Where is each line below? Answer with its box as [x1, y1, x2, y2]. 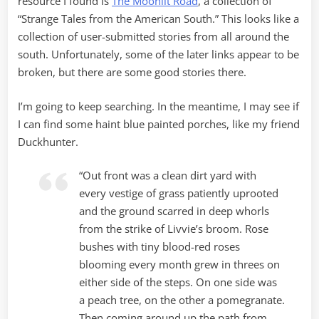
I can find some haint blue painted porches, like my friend [18, 116, 300, 131]
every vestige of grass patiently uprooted [79, 186, 279, 201]
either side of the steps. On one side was [79, 275, 278, 290]
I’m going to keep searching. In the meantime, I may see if [18, 98, 299, 113]
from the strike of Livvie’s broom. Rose [79, 221, 269, 236]
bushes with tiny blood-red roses [79, 239, 241, 254]
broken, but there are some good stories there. [18, 65, 246, 80]
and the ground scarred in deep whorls [79, 204, 270, 219]
